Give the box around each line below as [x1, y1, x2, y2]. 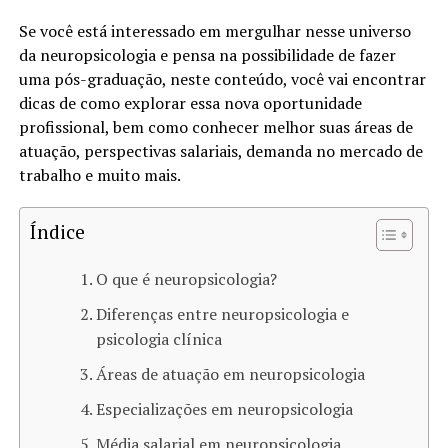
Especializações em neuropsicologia [95, 397, 353, 420]
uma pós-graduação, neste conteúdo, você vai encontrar [18, 67, 426, 90]
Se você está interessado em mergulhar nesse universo [18, 19, 411, 42]
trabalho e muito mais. [18, 163, 181, 186]
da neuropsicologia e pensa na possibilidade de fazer [18, 43, 396, 66]
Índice [29, 218, 85, 244]
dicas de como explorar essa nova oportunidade [18, 91, 362, 114]
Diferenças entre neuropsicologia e [95, 302, 349, 325]
